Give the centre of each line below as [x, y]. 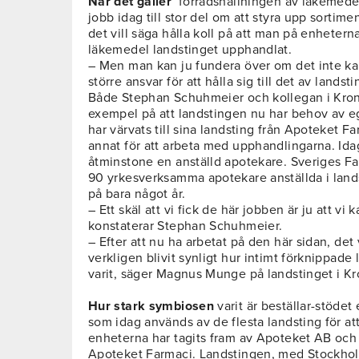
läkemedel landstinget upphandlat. [190, 50]
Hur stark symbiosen [151, 307]
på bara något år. [137, 194]
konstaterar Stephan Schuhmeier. [186, 226]
